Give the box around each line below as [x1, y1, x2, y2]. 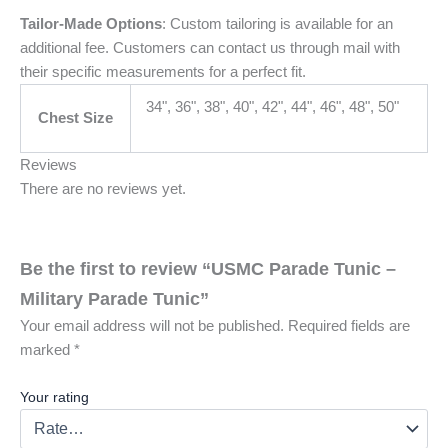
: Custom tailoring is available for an [162, 16, 393, 33]
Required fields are [288, 317, 410, 334]
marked [20, 341, 74, 358]
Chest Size [38, 110, 113, 127]
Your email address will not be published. [20, 317, 284, 334]
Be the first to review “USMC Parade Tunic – [20, 257, 396, 279]
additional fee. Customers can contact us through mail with [20, 40, 400, 57]
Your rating [20, 389, 89, 406]
